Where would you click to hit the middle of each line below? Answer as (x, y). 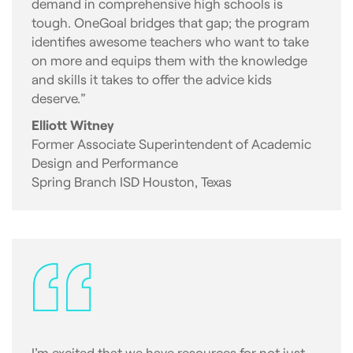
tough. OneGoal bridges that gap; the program (171, 22)
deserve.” (59, 98)
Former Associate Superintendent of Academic (171, 144)
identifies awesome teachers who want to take (170, 41)
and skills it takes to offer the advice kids (152, 79)
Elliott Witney (73, 125)
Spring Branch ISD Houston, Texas (132, 182)
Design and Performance (105, 163)
